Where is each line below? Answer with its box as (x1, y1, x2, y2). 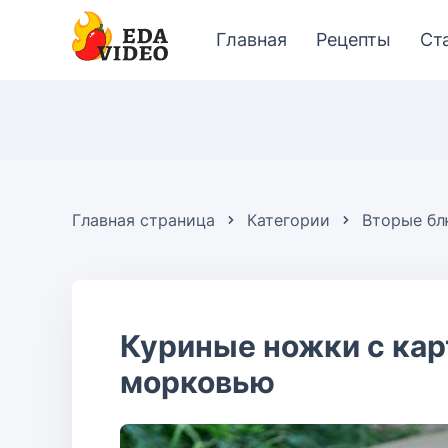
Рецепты (316, 29, 391, 50)
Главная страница (72, 210, 215, 230)
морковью (120, 364, 275, 400)
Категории (247, 210, 330, 230)
